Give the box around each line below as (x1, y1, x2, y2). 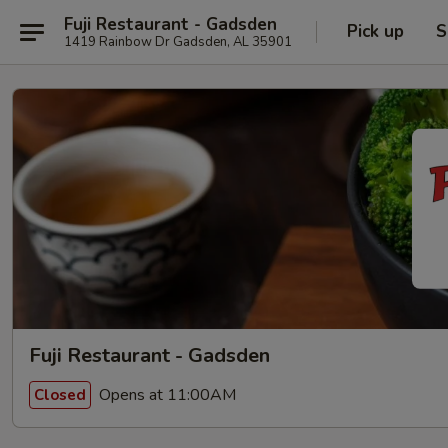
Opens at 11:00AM (95, 383, 236, 406)
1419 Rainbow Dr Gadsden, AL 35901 (64, 32, 292, 51)
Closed (34, 384, 86, 405)
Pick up (347, 20, 404, 43)
